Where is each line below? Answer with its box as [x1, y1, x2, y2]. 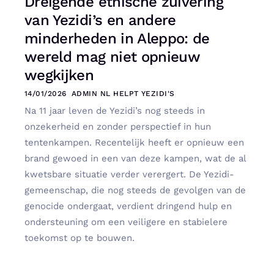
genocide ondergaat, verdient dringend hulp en [24, 200, 232, 212]
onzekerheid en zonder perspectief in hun [24, 120, 211, 132]
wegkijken [24, 66, 94, 84]
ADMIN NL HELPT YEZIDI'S [71, 89, 175, 98]
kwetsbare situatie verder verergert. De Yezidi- [24, 168, 234, 180]
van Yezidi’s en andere [24, 11, 176, 29]
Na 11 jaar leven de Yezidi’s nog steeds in [24, 105, 205, 116]
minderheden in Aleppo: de [24, 29, 210, 47]
